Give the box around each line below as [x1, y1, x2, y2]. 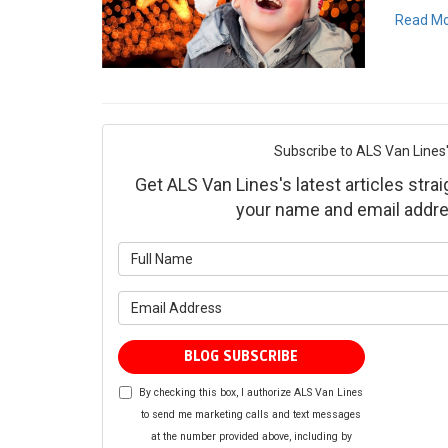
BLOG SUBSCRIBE [184, 348, 299, 366]
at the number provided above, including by [150, 430, 352, 444]
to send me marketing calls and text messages [141, 408, 362, 422]
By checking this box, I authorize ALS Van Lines [139, 386, 364, 400]
